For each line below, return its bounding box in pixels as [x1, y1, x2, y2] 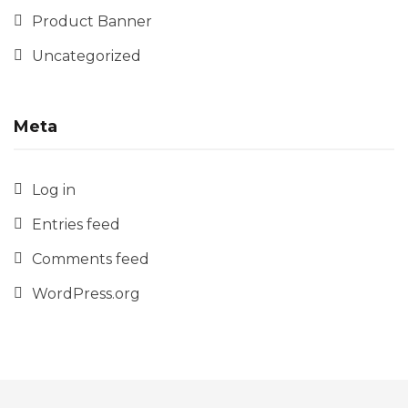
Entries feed [32, 216, 120, 234]
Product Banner [32, 13, 152, 31]
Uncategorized [32, 47, 141, 66]
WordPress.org [32, 285, 140, 303]
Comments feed [32, 250, 149, 269]
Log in [32, 181, 76, 199]
